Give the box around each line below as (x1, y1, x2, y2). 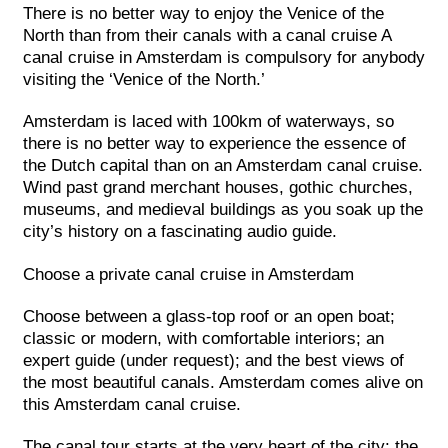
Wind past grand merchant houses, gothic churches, (23, 178, 413, 198)
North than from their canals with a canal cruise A (23, 25, 391, 45)
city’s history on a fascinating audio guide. (23, 222, 337, 242)
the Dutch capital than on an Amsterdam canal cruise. (23, 156, 423, 176)
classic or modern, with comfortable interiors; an (23, 328, 384, 348)
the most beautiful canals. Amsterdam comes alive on (23, 372, 423, 392)
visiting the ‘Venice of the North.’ (23, 69, 265, 89)
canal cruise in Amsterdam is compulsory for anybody (23, 47, 425, 67)
